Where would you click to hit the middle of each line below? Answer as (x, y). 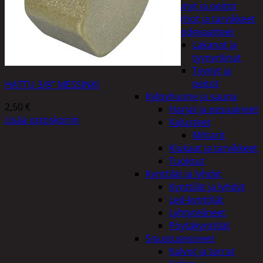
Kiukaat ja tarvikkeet (213, 148)
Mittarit (209, 135)
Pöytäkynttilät (200, 225)
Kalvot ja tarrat (202, 251)
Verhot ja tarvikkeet (212, 19)
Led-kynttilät (196, 200)
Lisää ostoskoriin (42, 119)
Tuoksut (187, 161)
